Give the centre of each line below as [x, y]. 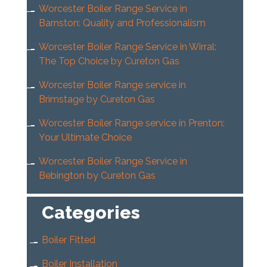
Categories [91, 213]
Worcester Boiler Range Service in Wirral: [127, 47]
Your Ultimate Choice [85, 138]
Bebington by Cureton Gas [97, 176]
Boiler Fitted [68, 240]
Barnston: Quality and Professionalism [122, 23]
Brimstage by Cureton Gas [97, 100]
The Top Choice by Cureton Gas [109, 61]
